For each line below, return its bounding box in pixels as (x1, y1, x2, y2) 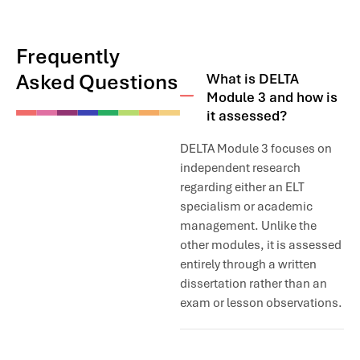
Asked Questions (16, 69, 178, 96)
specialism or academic (180, 198, 313, 215)
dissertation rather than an (180, 276, 327, 292)
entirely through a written (180, 256, 317, 273)
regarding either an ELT (180, 179, 305, 196)
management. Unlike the (180, 218, 317, 235)
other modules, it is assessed (180, 237, 342, 254)
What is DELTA (207, 70, 299, 88)
